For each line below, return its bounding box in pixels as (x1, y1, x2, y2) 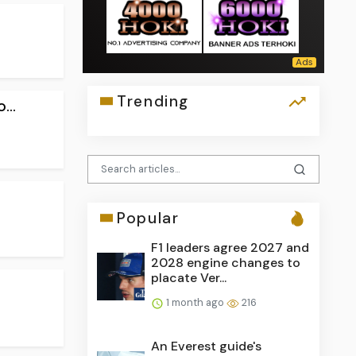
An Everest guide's (151, 337, 262, 354)
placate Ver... (151, 269, 227, 286)
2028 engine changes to (151, 253, 301, 271)
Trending (117, 91, 189, 111)
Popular (117, 207, 180, 228)
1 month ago (164, 295, 227, 309)
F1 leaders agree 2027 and (151, 238, 310, 256)
